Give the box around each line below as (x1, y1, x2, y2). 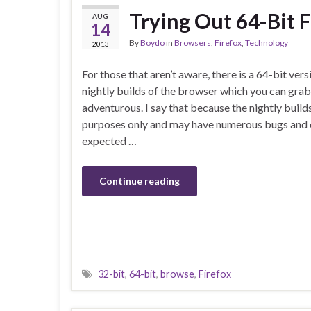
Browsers (174, 37, 211, 49)
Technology (245, 37, 288, 49)
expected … (82, 134, 137, 148)
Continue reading (99, 175, 180, 187)
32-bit (98, 268, 125, 280)
